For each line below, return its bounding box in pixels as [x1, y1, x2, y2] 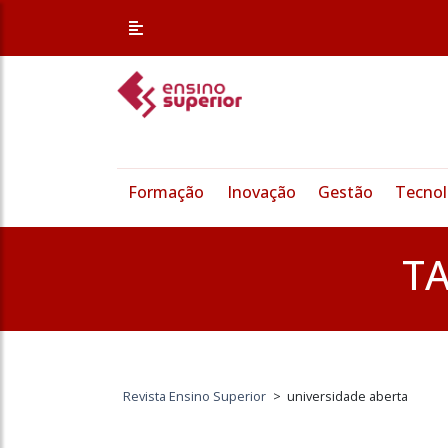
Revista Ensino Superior [123, 387, 267, 406]
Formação [128, 181, 205, 204]
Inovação [226, 181, 296, 204]
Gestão [317, 181, 373, 204]
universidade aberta [287, 387, 409, 406]
